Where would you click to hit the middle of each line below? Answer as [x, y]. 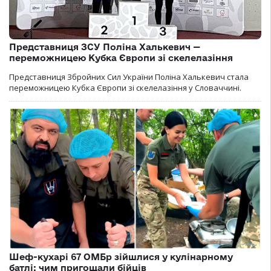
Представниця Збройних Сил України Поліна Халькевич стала [129, 77]
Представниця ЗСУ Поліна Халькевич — [105, 47]
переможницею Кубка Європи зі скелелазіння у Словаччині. [125, 87]
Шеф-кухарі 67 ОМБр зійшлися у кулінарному [121, 257]
